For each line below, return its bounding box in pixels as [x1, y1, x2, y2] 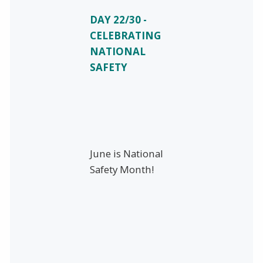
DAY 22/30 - [89, 13, 147, 27]
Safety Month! [89, 163, 159, 177]
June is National [89, 147, 163, 161]
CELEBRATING [89, 29, 161, 43]
